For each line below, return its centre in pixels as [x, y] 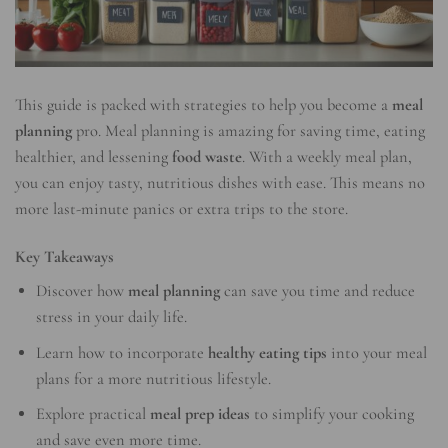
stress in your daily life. [112, 316]
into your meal [377, 352]
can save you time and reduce [318, 290]
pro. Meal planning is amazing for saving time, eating [248, 131]
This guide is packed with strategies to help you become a [203, 105]
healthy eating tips [268, 352]
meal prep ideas [200, 414]
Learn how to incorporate [122, 352]
